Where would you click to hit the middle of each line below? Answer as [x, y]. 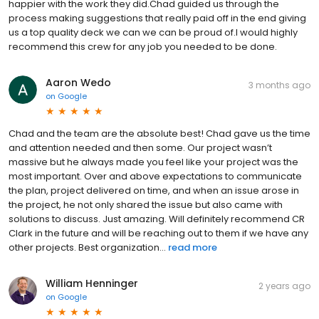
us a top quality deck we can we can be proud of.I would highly [153, 32]
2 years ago [284, 286]
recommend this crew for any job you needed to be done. [143, 46]
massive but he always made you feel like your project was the [153, 162]
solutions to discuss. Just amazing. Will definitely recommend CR [157, 219]
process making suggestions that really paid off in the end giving [157, 18]
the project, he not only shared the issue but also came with [146, 204]
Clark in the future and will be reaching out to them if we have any [158, 233]
